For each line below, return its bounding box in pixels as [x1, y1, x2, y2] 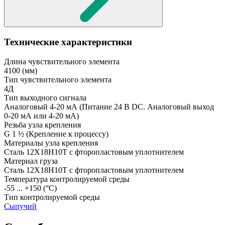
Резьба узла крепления [4, 120, 81, 129]
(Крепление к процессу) [26, 129, 108, 138]
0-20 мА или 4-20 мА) [4, 111, 79, 120]
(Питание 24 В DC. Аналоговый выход [77, 102, 214, 111]
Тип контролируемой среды [4, 192, 100, 201]
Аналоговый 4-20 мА [4, 102, 77, 111]
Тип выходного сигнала [4, 93, 86, 102]
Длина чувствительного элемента [4, 57, 120, 66]
